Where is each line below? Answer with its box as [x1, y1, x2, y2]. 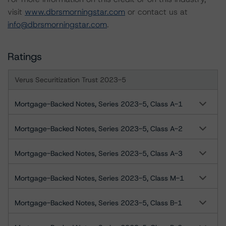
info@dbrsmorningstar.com [8, 19, 107, 30]
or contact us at [125, 7, 188, 17]
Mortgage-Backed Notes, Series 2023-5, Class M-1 [15, 174, 184, 183]
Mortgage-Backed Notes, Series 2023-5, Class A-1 [15, 99, 183, 108]
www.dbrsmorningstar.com [25, 7, 125, 17]
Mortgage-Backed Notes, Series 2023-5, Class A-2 [15, 124, 183, 133]
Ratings [8, 50, 42, 63]
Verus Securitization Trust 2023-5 [15, 75, 126, 84]
